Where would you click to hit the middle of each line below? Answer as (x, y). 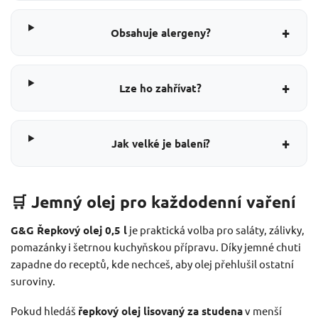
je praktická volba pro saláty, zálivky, (216, 230)
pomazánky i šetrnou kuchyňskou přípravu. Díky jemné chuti (156, 247)
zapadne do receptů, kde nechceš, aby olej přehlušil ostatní (152, 264)
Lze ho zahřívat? (161, 88)
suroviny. (33, 281)
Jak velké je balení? (160, 144)
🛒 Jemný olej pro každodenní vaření (153, 202)
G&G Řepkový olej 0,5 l (69, 230)
